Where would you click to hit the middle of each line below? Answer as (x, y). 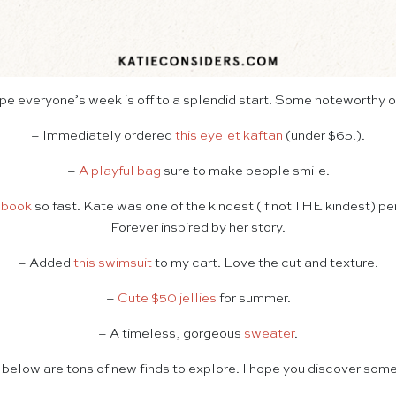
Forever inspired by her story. (198, 228)
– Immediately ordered (103, 136)
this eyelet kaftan (229, 136)
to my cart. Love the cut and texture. (265, 263)
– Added (46, 263)
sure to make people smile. (245, 171)
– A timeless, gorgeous (171, 334)
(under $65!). (324, 136)
